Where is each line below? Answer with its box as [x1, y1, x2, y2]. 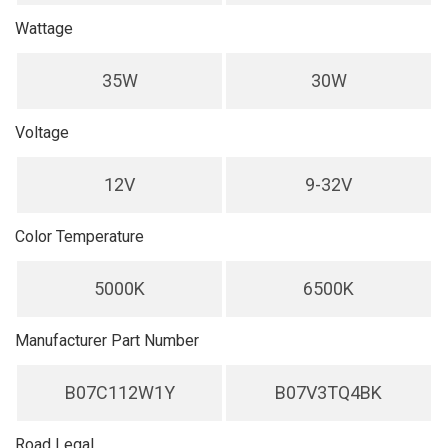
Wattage [15, 19, 73, 38]
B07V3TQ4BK [275, 382, 382, 403]
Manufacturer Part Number [15, 331, 199, 350]
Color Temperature [15, 227, 144, 246]
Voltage [15, 123, 69, 142]
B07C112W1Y [64, 382, 175, 403]
